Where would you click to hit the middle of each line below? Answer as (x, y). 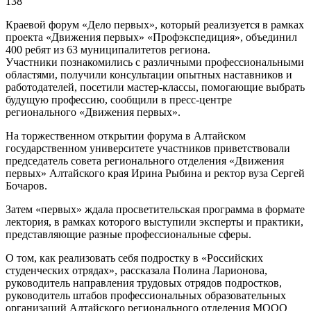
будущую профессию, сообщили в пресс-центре (119, 99)
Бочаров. (26, 185)
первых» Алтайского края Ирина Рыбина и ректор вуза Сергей (155, 173)
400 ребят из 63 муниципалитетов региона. (108, 49)
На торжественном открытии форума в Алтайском (126, 135)
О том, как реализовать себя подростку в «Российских (134, 258)
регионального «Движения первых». (93, 112)
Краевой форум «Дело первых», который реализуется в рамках (155, 24)
